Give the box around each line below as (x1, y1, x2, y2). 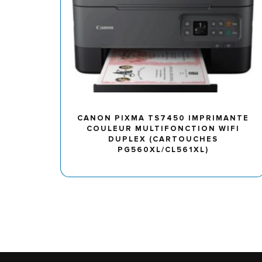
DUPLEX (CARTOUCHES (108, 135, 218, 144)
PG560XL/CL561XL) (117, 145, 209, 155)
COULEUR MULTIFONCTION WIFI (86, 124, 240, 134)
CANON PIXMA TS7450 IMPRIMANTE (77, 113, 249, 123)
